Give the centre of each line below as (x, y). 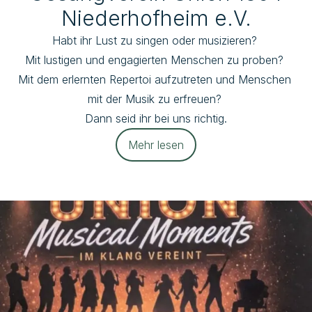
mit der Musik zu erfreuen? (156, 99)
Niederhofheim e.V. (156, 18)
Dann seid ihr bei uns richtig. (156, 118)
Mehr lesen (156, 145)
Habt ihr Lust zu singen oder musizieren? (156, 40)
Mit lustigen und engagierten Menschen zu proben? (156, 60)
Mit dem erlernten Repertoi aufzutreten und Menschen (154, 79)
